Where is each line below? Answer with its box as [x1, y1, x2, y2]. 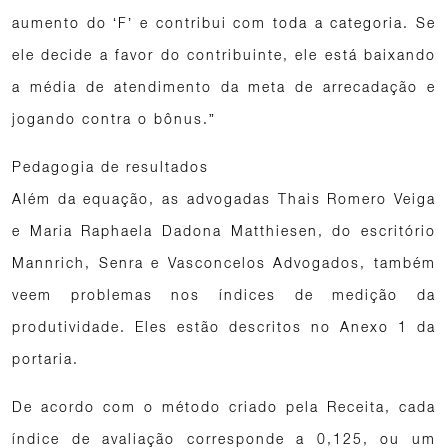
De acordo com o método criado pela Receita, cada [12, 398, 436, 415]
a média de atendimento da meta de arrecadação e [12, 78, 436, 95]
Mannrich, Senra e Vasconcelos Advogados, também [12, 254, 436, 271]
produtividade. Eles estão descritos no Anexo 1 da [12, 318, 436, 335]
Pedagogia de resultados [12, 158, 209, 175]
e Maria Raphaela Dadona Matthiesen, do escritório [12, 222, 436, 239]
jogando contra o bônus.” [12, 110, 216, 127]
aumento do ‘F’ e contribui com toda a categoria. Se [12, 14, 436, 31]
